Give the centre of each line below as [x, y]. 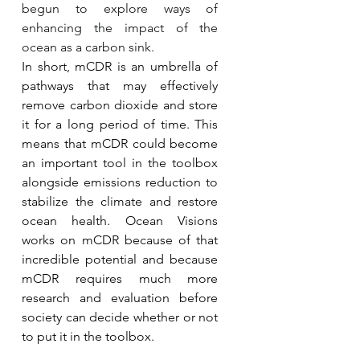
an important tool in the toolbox [120, 162]
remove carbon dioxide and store [120, 104]
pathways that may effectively [120, 85]
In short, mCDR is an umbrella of [120, 66]
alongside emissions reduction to [120, 182]
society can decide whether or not [120, 317]
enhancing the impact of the [120, 27]
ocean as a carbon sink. [88, 47]
